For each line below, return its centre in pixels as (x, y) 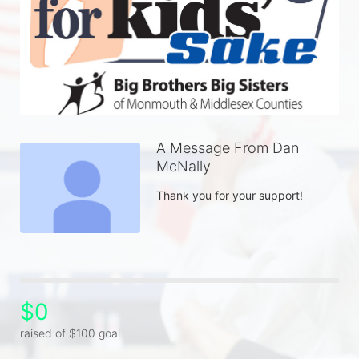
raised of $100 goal (70, 333)
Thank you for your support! (231, 196)
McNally (184, 167)
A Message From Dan (228, 148)
